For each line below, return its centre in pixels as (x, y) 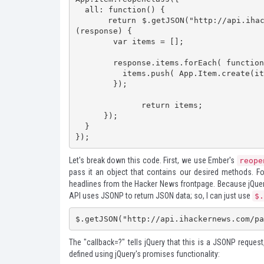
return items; (94, 105)
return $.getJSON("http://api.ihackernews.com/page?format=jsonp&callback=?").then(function (92, 20)
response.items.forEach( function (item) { (94, 62)
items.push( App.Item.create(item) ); (99, 73)
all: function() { (80, 9)
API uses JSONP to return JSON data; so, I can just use (161, 196)
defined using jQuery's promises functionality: (144, 254)
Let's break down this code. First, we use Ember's (153, 160)
